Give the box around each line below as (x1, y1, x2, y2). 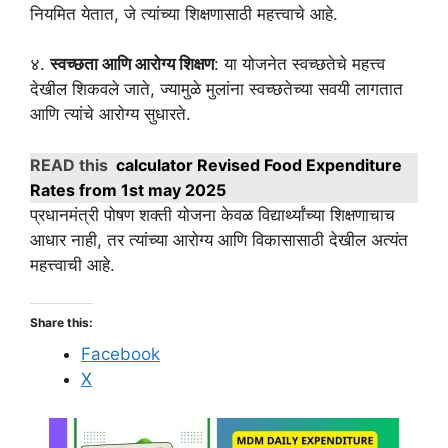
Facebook (81, 344, 160, 365)
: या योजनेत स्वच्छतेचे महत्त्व (214, 54, 385, 75)
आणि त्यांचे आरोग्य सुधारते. (30, 104, 191, 125)
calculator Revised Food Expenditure (116, 154, 402, 175)
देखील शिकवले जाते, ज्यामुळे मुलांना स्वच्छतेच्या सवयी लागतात (30, 79, 403, 100)
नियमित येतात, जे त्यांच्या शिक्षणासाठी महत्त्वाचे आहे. (30, 3, 338, 24)
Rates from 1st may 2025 (30, 179, 226, 200)
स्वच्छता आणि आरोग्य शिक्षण (50, 54, 214, 75)
